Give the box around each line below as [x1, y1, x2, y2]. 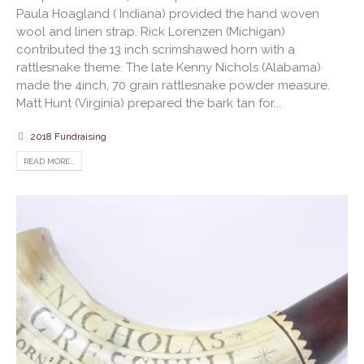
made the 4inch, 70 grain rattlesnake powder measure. [16, 78, 330, 93]
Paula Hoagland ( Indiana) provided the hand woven [16, 6, 319, 22]
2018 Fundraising [30, 131, 106, 143]
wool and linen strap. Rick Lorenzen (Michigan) [16, 24, 285, 40]
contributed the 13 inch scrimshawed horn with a [16, 42, 295, 58]
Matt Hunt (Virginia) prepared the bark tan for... [16, 96, 281, 111]
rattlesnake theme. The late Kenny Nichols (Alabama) [16, 60, 321, 76]
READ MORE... [24, 156, 75, 166]
